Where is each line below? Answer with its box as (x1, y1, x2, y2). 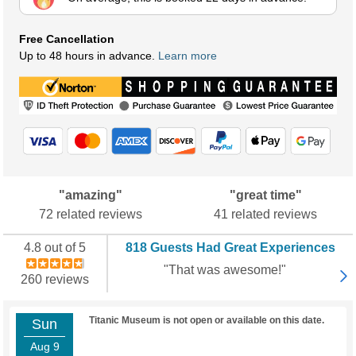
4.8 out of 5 (24, 241, 86, 255)
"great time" (229, 188, 302, 203)
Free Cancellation (19, 33, 114, 46)
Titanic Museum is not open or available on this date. (89, 315, 324, 327)
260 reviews (21, 273, 89, 287)
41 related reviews (214, 207, 317, 222)
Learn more (158, 49, 217, 63)
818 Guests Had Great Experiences (126, 241, 335, 255)
